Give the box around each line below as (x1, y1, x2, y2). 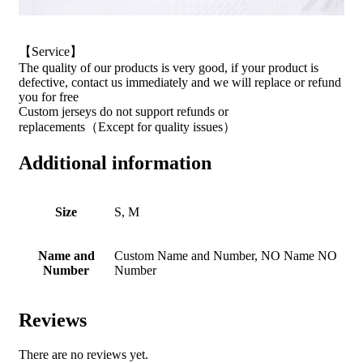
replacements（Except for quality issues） (19, 119, 236, 134)
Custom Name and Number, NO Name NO (114, 249, 337, 263)
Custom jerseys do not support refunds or (19, 104, 228, 118)
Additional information (19, 152, 211, 173)
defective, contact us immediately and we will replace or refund (19, 75, 341, 89)
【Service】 (19, 44, 83, 58)
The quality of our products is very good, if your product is (19, 60, 318, 75)
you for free (19, 89, 79, 104)
